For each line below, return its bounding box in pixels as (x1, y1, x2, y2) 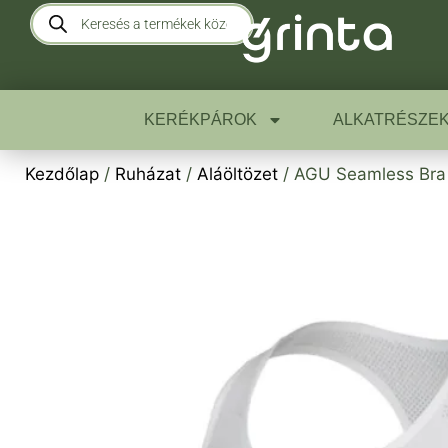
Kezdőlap (25, 164, 99, 185)
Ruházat (115, 164, 181, 185)
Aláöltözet (197, 164, 278, 185)
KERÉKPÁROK (144, 111, 257, 129)
